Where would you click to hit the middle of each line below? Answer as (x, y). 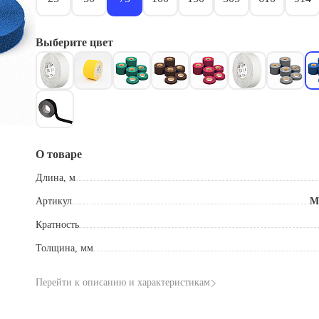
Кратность (57, 225)
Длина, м (56, 178)
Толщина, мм (64, 248)
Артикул (54, 201)
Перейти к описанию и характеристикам (123, 282)
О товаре (59, 154)
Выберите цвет (74, 42)
